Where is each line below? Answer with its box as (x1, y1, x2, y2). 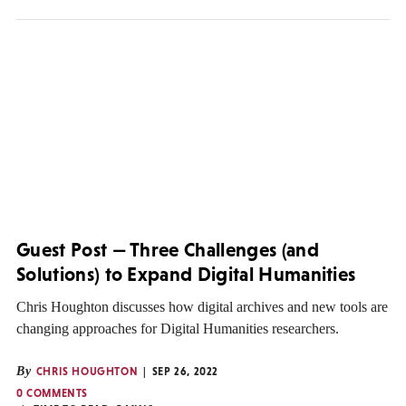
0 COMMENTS (16, 387, 88, 401)
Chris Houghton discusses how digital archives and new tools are (16, 299, 388, 315)
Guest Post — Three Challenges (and (16, 238, 319, 262)
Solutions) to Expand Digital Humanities (16, 263, 356, 286)
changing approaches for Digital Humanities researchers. (16, 321, 339, 337)
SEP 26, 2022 (151, 365, 219, 379)
